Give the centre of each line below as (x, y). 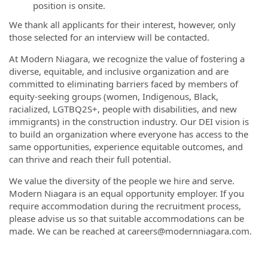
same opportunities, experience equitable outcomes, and (126, 146)
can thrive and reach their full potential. (90, 159)
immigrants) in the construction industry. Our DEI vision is (129, 121)
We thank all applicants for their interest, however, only (122, 24)
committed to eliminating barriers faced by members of (124, 83)
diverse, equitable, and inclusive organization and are (119, 71)
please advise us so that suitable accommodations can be (127, 218)
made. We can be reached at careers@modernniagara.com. (130, 231)
